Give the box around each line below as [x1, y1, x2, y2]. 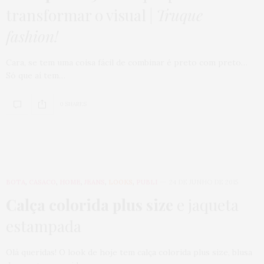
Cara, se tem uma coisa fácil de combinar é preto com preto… [6, 57, 247, 68]
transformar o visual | [6, 4, 156, 25]
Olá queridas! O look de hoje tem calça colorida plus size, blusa [6, 246, 252, 258]
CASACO [29, 177, 56, 186]
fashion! [6, 25, 58, 47]
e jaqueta [173, 194, 239, 215]
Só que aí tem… [6, 70, 65, 81]
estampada [6, 215, 81, 236]
